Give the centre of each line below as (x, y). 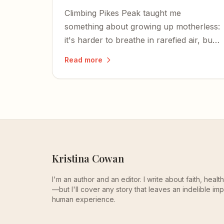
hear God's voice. (98, 67)
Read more (83, 60)
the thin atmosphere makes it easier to (137, 53)
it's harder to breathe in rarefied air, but (140, 40)
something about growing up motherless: (142, 26)
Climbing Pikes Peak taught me (123, 13)
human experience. (84, 199)
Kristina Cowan (88, 158)
